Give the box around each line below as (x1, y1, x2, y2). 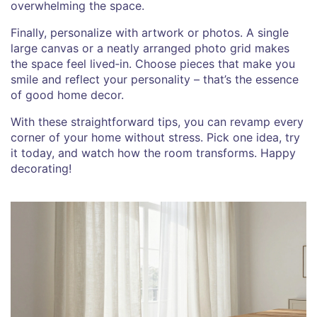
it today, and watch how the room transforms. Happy (11, 145, 296, 160)
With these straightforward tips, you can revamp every (11, 114, 304, 129)
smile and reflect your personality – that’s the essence (11, 71, 299, 86)
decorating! (11, 161, 71, 175)
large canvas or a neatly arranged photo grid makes (11, 40, 289, 55)
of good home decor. (11, 87, 124, 102)
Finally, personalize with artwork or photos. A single (11, 25, 289, 40)
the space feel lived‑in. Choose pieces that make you (11, 56, 295, 71)
